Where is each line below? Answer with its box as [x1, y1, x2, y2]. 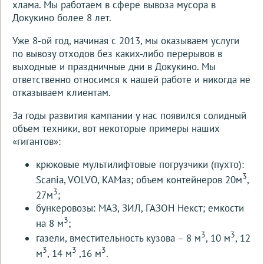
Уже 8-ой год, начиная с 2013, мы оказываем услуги [12, 34, 239, 48]
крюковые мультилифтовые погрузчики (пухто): [36, 158, 244, 171]
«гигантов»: [12, 135, 61, 148]
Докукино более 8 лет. [12, 11, 111, 25]
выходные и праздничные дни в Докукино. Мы [12, 60, 216, 74]
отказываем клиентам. [12, 86, 111, 100]
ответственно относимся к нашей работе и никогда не [12, 73, 250, 87]
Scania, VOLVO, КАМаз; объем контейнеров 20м [36, 173, 242, 187]
